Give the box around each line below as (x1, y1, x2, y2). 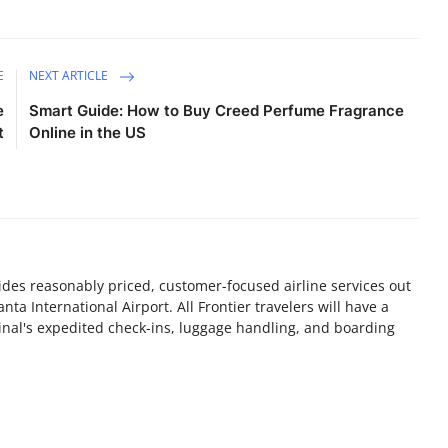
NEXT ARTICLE (29, 67, 112, 85)
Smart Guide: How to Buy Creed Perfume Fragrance (29, 101, 405, 120)
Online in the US (29, 123, 147, 142)
